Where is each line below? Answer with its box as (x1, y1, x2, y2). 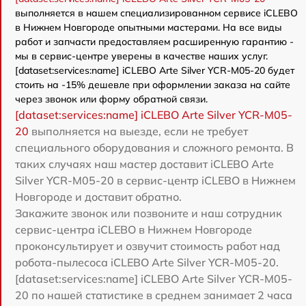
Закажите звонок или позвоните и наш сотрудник (15, 206, 282, 220)
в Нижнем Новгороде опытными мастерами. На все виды (15, 20, 282, 33)
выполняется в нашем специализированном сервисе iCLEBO (15, 6, 298, 19)
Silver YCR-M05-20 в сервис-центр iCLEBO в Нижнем (15, 173, 296, 187)
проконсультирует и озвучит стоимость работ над (15, 238, 280, 253)
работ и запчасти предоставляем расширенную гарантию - (15, 35, 294, 48)
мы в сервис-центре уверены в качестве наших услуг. (15, 49, 268, 62)
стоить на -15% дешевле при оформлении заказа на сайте (15, 78, 290, 91)
